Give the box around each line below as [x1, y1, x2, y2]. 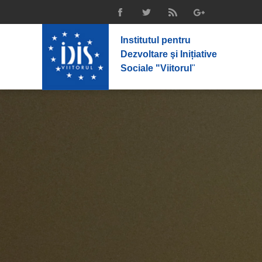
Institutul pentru [120, 35, 191, 45]
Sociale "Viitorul [120, 63, 192, 73]
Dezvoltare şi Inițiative [120, 49, 217, 59]
